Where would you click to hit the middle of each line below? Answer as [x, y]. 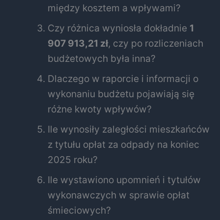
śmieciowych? [80, 210]
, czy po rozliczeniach [156, 43]
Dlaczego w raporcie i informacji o [123, 78]
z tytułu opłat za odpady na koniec [124, 144]
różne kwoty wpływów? [100, 109]
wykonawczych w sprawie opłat [119, 195]
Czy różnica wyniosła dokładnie [119, 28]
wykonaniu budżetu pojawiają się [121, 94]
